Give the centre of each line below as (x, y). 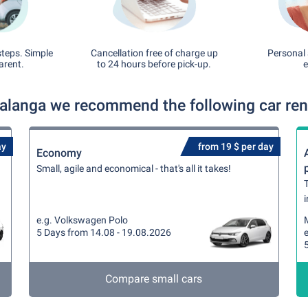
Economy (59, 153)
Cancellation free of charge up (154, 53)
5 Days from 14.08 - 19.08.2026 (104, 232)
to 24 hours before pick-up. (154, 64)
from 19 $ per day (235, 146)
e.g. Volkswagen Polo (82, 220)
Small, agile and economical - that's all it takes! (134, 168)
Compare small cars (154, 279)
